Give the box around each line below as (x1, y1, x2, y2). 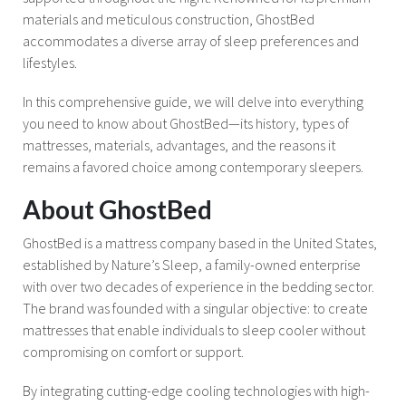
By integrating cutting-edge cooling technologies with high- (23, 382, 370, 401)
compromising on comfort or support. (23, 343, 244, 362)
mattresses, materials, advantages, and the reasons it (23, 135, 335, 154)
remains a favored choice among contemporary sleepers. (23, 157, 363, 176)
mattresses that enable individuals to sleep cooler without (23, 321, 365, 340)
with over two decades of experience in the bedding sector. (23, 277, 374, 296)
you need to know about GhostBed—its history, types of (23, 113, 349, 132)
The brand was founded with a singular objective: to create (23, 299, 368, 318)
